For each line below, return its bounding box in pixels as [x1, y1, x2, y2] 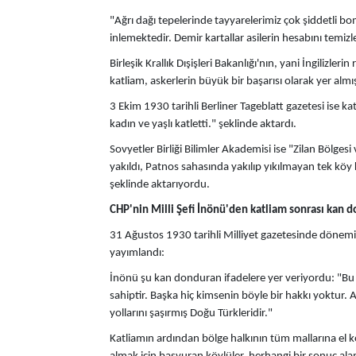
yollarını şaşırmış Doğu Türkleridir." [110, 308, 273, 319]
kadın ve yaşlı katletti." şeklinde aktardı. [110, 118, 296, 130]
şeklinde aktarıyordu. [110, 179, 210, 191]
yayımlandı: [110, 247, 164, 259]
